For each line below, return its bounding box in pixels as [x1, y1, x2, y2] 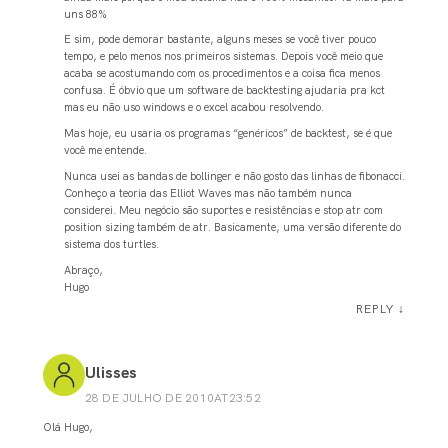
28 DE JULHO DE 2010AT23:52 [84, 390, 261, 406]
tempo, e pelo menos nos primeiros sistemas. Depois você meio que [64, 49, 384, 64]
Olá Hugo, [42, 420, 93, 435]
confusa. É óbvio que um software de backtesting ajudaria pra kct [64, 83, 386, 98]
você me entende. [64, 143, 148, 158]
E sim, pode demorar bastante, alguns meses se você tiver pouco [64, 32, 377, 47]
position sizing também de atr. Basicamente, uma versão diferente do [64, 219, 402, 234]
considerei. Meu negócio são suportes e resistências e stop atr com [64, 202, 384, 217]
